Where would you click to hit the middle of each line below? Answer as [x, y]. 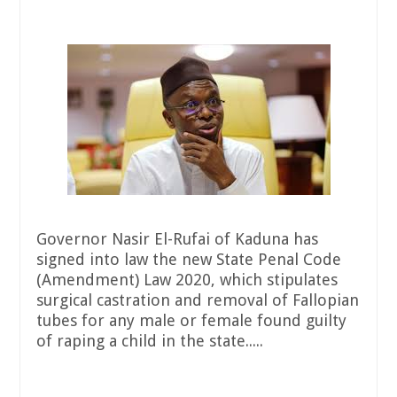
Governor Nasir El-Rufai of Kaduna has [177, 239]
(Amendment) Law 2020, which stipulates [187, 280]
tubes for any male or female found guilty [191, 321]
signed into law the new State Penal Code [189, 260]
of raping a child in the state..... [150, 341]
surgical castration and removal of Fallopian [198, 300]
